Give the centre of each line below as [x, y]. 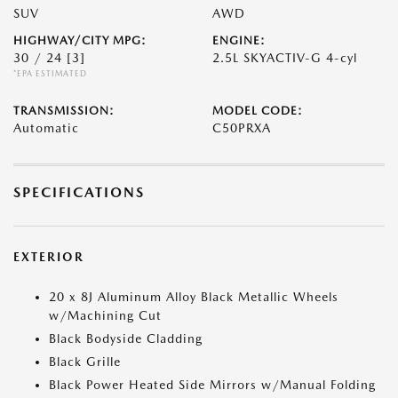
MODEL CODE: [258, 111]
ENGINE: [239, 40]
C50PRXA [242, 128]
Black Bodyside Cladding [126, 338]
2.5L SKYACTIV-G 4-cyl [285, 58]
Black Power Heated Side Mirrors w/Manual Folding [212, 385]
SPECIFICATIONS [79, 192]
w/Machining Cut [105, 315]
